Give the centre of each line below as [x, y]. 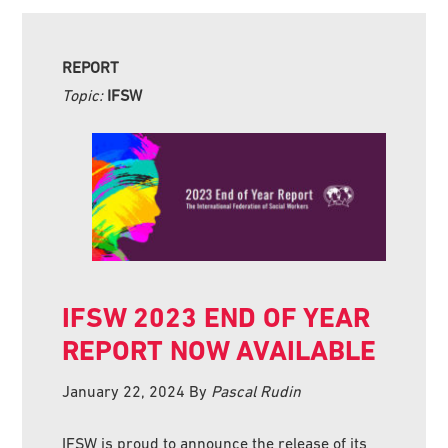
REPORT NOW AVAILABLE [219, 350]
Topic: [85, 94]
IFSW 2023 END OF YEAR [216, 317]
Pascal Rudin [256, 391]
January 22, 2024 [124, 391]
